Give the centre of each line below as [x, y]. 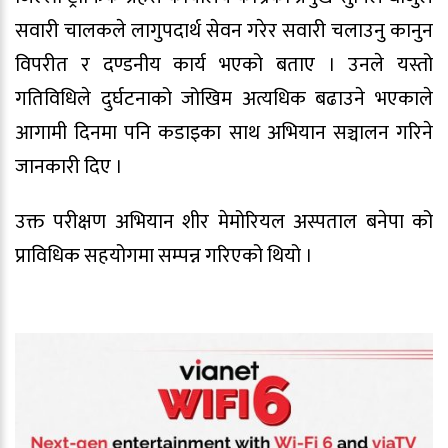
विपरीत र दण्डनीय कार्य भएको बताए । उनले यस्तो [224, 64]
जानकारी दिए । [69, 166]
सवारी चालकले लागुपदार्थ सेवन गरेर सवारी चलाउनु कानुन [224, 30]
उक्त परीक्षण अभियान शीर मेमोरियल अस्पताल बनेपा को [224, 221]
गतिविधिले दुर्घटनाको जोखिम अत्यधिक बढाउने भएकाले [224, 98]
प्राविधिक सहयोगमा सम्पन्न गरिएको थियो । [164, 255]
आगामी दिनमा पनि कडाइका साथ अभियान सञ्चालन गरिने [224, 132]
